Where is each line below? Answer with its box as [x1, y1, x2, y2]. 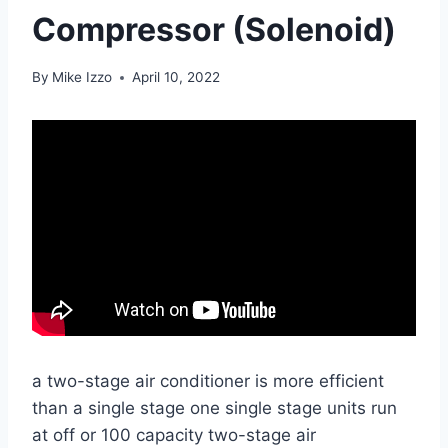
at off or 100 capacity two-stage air [32, 425, 316, 446]
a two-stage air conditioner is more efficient [32, 371, 384, 392]
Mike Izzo [52, 69, 113, 86]
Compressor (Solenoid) [32, 9, 396, 49]
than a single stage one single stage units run [32, 398, 397, 419]
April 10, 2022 [132, 69, 221, 86]
